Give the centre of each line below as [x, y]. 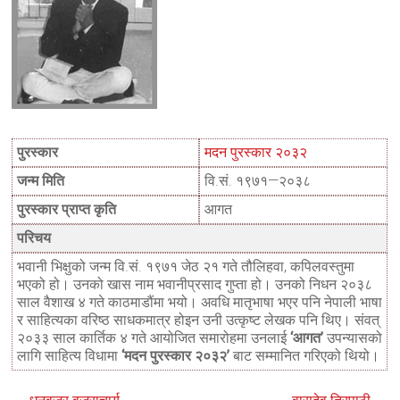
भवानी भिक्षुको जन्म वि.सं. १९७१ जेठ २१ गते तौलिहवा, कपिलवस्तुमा [186, 267]
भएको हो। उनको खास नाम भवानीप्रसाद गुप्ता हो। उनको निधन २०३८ [195, 284]
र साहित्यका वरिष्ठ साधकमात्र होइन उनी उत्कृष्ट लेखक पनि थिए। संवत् [199, 320]
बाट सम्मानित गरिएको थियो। [305, 356]
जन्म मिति [41, 181]
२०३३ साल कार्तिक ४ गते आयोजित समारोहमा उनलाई [154, 338]
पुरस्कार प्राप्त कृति [67, 209]
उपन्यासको [353, 338]
